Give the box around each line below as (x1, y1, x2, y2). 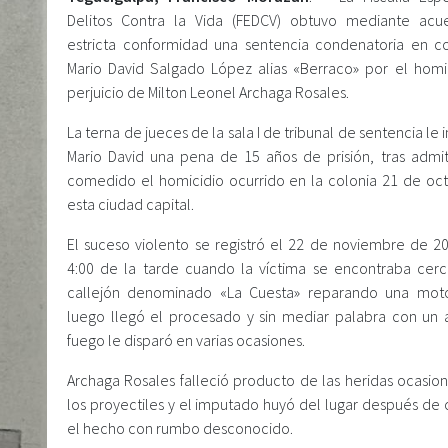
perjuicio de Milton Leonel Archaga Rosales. (67, 82, 349, 102)
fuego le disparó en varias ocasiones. (67, 330, 305, 350)
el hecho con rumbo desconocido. (67, 418, 293, 438)
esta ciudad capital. (67, 194, 194, 214)
